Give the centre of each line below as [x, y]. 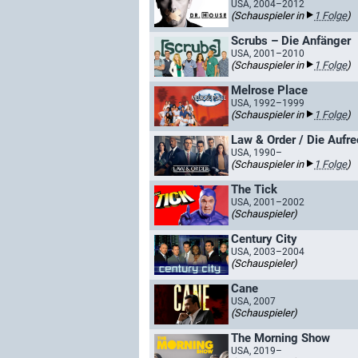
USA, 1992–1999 [268, 103]
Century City [264, 239]
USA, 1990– [257, 153]
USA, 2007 [253, 301]
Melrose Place [269, 90]
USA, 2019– [257, 351]
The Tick [254, 189]
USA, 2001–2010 [268, 54]
